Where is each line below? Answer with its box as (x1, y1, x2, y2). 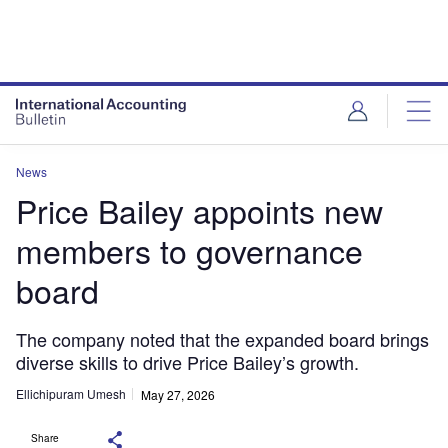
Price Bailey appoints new (16, 187, 383, 233)
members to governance (16, 227, 363, 273)
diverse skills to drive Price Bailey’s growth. (16, 349, 359, 375)
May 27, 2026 (141, 385, 215, 403)
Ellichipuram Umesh (16, 385, 126, 403)
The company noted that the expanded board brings (16, 326, 429, 352)
